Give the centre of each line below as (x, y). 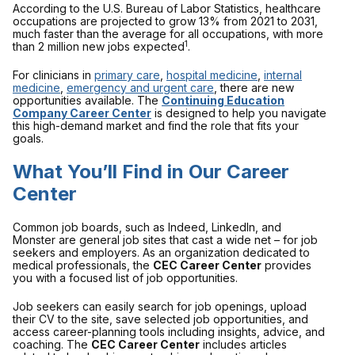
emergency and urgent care (140, 88)
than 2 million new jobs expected (99, 46)
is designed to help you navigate (239, 113)
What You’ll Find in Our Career (151, 172)
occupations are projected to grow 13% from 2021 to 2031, (165, 21)
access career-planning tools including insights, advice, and (169, 332)
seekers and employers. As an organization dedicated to (161, 252)
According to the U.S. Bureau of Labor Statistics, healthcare (167, 8)
